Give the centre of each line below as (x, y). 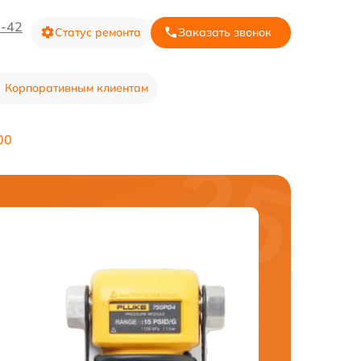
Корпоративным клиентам (76, 88)
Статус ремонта (98, 32)
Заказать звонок (225, 32)
